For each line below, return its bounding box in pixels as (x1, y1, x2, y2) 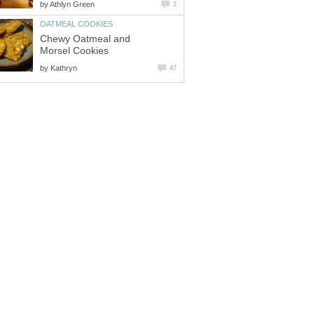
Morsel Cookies (40, 45, 109, 56)
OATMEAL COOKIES (40, 20, 113, 29)
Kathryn (50, 63, 77, 72)
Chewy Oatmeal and (40, 33, 130, 44)
